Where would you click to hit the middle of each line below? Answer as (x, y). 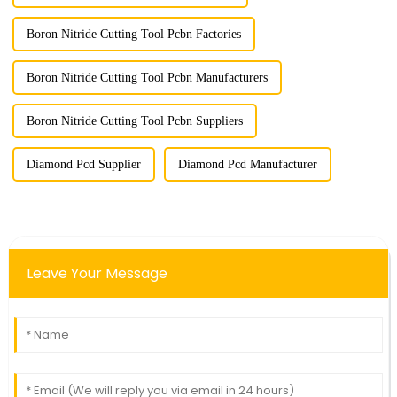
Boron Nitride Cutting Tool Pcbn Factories (133, 35)
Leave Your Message (97, 274)
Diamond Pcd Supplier (83, 165)
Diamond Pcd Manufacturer (247, 165)
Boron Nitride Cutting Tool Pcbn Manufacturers (147, 78)
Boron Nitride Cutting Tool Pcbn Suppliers (134, 121)
